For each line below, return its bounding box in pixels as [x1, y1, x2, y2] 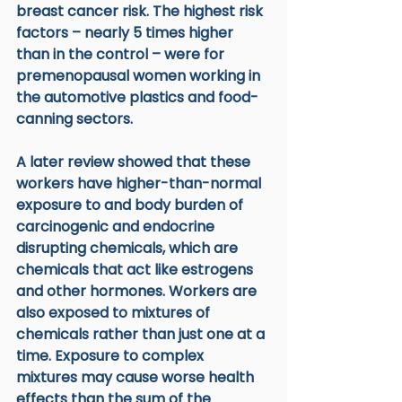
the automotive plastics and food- [16, 86, 258, 108]
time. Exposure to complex [16, 345, 207, 366]
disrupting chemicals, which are [16, 237, 241, 258]
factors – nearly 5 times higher [16, 22, 237, 43]
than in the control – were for [16, 43, 228, 65]
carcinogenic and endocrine [16, 215, 218, 237]
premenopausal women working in [16, 65, 264, 86]
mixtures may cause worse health [16, 366, 258, 388]
